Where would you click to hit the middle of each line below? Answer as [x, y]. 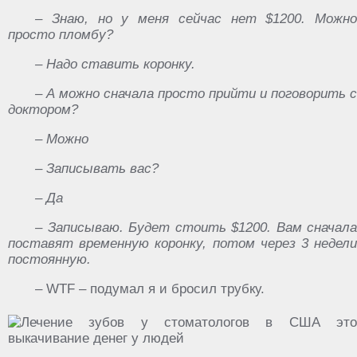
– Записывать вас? [97, 169]
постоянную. [49, 259]
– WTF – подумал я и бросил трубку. [150, 289]
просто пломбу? [61, 35]
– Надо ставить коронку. [115, 64]
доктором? [43, 110]
